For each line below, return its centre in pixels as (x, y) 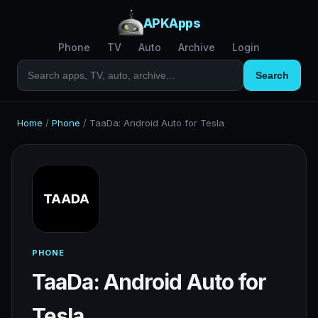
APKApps (172, 23)
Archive (197, 47)
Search (272, 75)
